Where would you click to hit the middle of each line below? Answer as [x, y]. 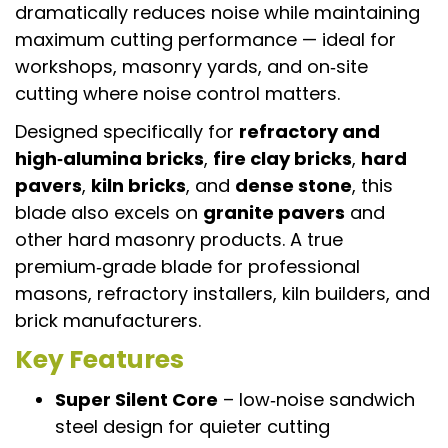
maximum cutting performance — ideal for [205, 40]
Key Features [99, 359]
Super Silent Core [136, 400]
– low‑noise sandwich [316, 400]
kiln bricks [138, 185]
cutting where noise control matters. [177, 94]
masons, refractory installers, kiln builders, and [222, 293]
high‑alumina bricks [109, 158]
